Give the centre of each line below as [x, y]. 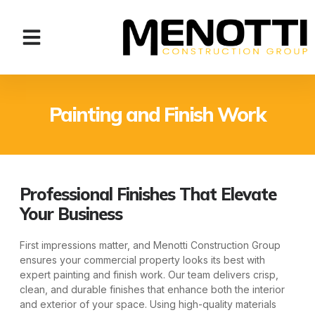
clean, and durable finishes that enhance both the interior [152, 290]
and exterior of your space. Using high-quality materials [148, 304]
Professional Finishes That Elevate [148, 194]
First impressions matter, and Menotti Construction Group [150, 245]
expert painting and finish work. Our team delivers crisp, [149, 275]
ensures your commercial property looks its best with [142, 260]
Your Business [71, 214]
